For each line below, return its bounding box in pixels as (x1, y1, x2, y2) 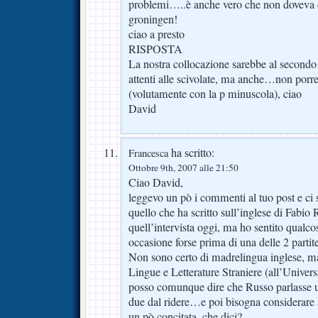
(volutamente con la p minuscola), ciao (128, 85, 302, 102)
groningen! (128, 11, 177, 27)
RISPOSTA (128, 40, 182, 57)
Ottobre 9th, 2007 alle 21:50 (128, 161, 238, 175)
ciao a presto (128, 26, 185, 42)
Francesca (128, 146, 168, 160)
